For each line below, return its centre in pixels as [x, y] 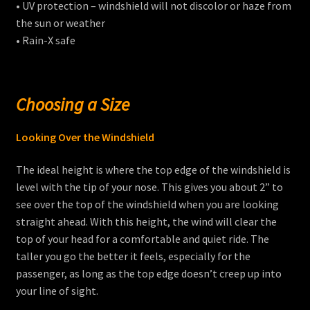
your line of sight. [57, 291]
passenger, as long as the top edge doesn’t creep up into [148, 274]
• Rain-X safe [45, 40]
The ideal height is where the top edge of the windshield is [153, 170]
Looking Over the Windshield [85, 137]
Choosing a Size [72, 104]
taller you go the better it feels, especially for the [133, 256]
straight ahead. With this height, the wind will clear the [146, 222]
